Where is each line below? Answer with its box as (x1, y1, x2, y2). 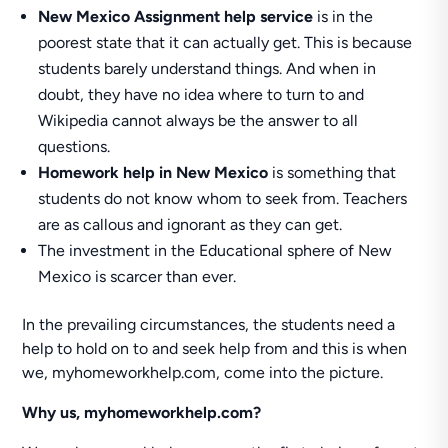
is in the (313, 7, 374, 26)
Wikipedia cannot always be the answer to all (38, 111, 359, 130)
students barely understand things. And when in (38, 59, 377, 78)
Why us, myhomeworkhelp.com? (22, 403, 262, 422)
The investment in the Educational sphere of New (38, 241, 393, 260)
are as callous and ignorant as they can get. (38, 215, 343, 234)
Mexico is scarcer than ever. (38, 267, 237, 286)
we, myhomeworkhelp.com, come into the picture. (22, 363, 384, 382)
